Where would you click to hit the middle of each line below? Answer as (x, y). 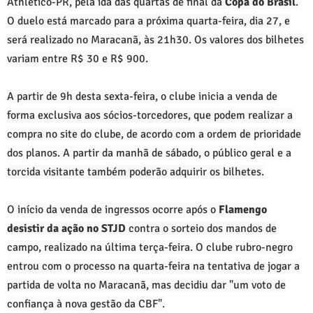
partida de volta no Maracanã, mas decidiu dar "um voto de (146, 285)
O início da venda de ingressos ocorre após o (113, 209)
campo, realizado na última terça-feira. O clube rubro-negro (150, 247)
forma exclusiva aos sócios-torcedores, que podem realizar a (150, 115)
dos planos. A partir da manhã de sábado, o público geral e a (149, 153)
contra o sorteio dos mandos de (201, 228)
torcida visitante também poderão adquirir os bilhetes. (136, 172)
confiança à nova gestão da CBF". (86, 304)
